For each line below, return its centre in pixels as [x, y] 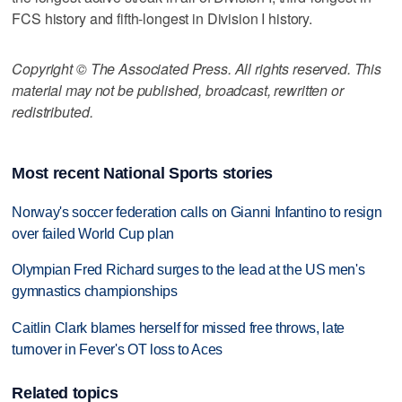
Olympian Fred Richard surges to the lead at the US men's [188, 270]
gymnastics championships [95, 292]
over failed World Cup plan [93, 233]
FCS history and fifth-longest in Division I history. [162, 18]
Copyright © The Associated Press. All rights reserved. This [197, 68]
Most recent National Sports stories [143, 173]
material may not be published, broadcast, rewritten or [178, 90]
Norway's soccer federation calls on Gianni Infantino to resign [197, 212]
